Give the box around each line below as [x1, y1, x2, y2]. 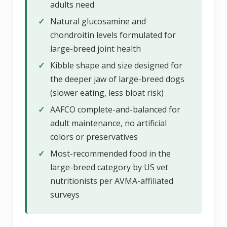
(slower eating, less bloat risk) [50, 87, 164, 98]
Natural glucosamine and [50, 15, 146, 27]
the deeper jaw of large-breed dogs [50, 73, 184, 85]
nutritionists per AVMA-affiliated [50, 175, 173, 186]
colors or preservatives [50, 131, 138, 142]
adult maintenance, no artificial [50, 117, 167, 129]
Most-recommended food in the [50, 147, 171, 159]
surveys [50, 188, 80, 200]
